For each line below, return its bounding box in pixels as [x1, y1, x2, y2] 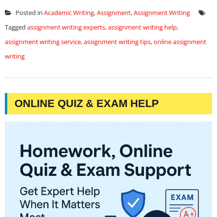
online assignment [154, 37, 206, 46]
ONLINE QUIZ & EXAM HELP [15, 97, 159, 109]
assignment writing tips [84, 37, 151, 46]
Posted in [14, 8, 44, 17]
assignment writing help [108, 23, 177, 31]
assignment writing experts [27, 23, 105, 31]
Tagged [5, 23, 27, 31]
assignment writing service [5, 37, 81, 46]
